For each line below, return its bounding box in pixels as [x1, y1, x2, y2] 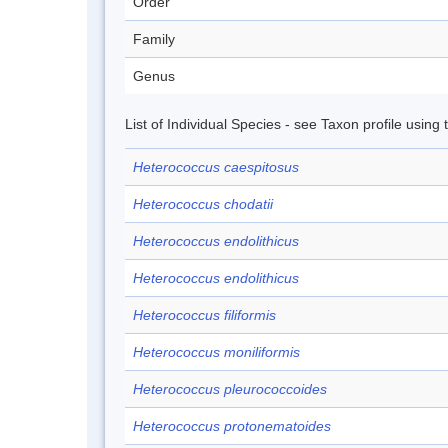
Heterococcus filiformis [133, 307, 276, 323]
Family [133, 31, 175, 47]
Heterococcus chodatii [133, 196, 273, 212]
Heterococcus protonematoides [133, 418, 331, 434]
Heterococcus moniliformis [133, 344, 300, 360]
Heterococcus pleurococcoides [133, 381, 327, 397]
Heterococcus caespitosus [133, 159, 299, 175]
